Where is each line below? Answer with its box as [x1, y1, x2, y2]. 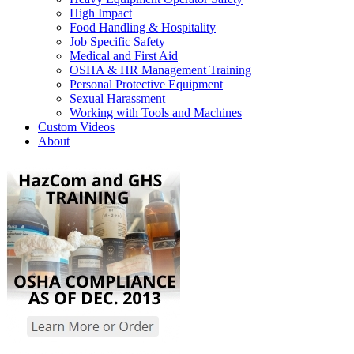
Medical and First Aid [70, 48, 178, 62]
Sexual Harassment [70, 91, 165, 105]
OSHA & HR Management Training [70, 62, 251, 77]
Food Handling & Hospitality [70, 20, 216, 34]
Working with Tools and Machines [70, 105, 242, 119]
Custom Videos [38, 119, 115, 134]
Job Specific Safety [70, 34, 165, 48]
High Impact [70, 6, 132, 20]
